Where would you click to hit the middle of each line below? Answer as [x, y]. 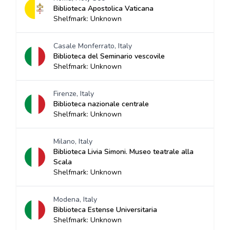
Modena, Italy [75, 199]
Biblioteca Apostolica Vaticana [103, 8]
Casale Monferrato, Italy [93, 46]
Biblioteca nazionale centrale [101, 104]
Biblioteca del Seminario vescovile [109, 56]
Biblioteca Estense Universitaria [105, 210]
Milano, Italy [73, 141]
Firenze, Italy [74, 94]
